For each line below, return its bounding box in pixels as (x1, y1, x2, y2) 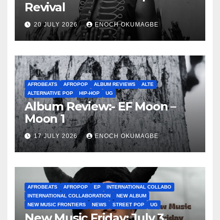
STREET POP (112, 202, 144, 208)
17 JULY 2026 (34, 132, 80, 139)
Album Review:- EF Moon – (25, 99, 176, 114)
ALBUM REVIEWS (94, 82, 136, 87)
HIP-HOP (79, 90, 100, 96)
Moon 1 (25, 111, 65, 126)
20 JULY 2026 (34, 21, 80, 28)
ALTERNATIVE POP (27, 90, 73, 96)
